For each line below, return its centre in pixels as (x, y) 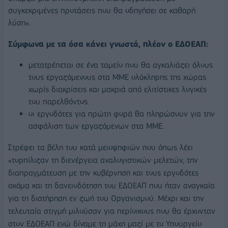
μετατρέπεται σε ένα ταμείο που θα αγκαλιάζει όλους (121, 65)
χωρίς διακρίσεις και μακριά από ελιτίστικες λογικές (118, 89)
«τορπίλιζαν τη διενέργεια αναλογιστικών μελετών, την (103, 160)
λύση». (19, 23)
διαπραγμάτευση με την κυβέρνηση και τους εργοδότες (103, 173)
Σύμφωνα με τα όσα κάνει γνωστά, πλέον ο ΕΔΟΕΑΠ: (108, 44)
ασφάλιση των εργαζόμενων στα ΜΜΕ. (96, 126)
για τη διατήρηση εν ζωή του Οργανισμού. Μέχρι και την (106, 198)
